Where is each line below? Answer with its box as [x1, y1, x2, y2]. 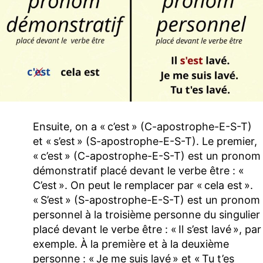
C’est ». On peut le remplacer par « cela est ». [33, 179, 253, 192]
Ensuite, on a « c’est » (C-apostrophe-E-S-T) [33, 120, 252, 133]
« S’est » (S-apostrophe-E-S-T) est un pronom [33, 194, 260, 207]
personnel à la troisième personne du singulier [33, 208, 260, 221]
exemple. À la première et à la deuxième [33, 238, 229, 251]
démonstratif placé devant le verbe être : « [33, 164, 246, 177]
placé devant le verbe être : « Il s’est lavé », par [33, 223, 261, 236]
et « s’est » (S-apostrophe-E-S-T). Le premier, [33, 135, 257, 148]
